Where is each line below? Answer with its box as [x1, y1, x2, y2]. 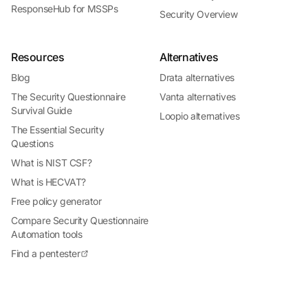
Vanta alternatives [159, 91, 236, 102]
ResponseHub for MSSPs [11, 3, 118, 14]
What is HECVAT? [11, 176, 86, 188]
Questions [11, 137, 54, 149]
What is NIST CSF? [11, 157, 92, 168]
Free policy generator [11, 195, 102, 207]
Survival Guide [11, 104, 72, 116]
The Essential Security [11, 124, 104, 135]
